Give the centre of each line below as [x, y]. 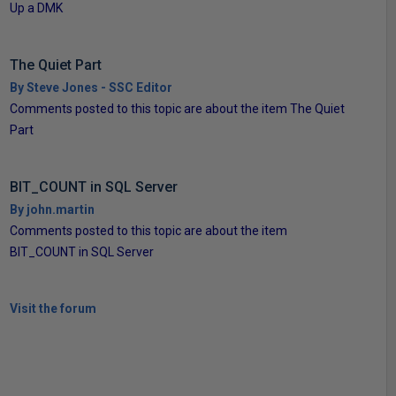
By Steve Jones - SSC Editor [91, 87]
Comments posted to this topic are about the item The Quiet [177, 108]
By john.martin [52, 209]
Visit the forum [53, 308]
